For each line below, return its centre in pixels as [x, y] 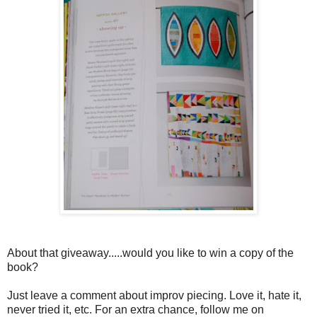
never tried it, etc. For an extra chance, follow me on [136, 309]
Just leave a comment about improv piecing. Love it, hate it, [154, 295]
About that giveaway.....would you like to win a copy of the [150, 253]
